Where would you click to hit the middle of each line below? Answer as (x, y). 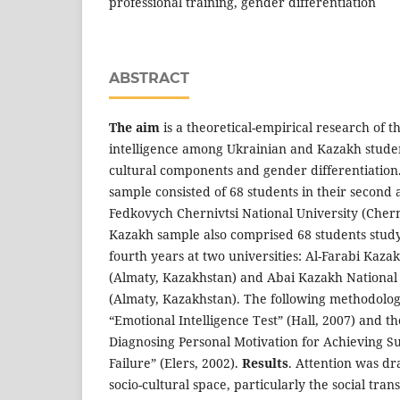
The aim (134, 128)
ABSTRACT (149, 79)
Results (265, 363)
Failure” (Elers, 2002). (175, 363)
